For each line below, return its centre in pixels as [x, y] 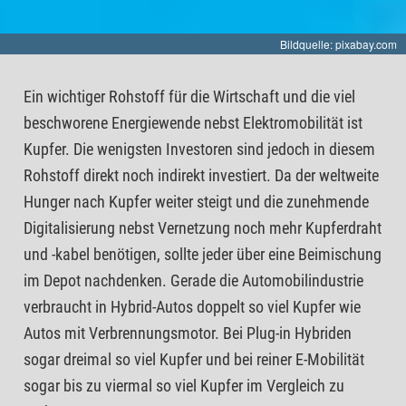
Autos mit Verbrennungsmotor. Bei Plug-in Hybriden [188, 333]
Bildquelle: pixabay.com [338, 43]
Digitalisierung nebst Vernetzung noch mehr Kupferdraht [203, 227]
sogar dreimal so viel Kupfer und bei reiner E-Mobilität [194, 359]
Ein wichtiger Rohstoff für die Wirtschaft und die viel [189, 96]
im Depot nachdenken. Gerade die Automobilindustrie [193, 280]
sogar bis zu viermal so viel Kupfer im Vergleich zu [184, 385]
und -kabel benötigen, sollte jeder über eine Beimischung [203, 254]
